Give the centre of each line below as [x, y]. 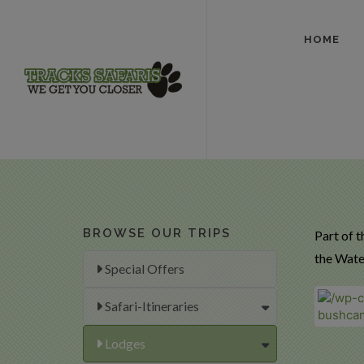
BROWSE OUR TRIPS [157, 233]
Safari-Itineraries [151, 306]
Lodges [124, 343]
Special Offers [143, 269]
